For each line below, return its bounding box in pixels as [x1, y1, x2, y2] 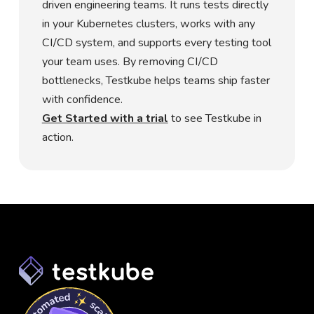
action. [41, 129, 74, 145]
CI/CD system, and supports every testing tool [41, 34, 271, 50]
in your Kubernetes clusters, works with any [41, 15, 255, 32]
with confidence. [41, 91, 123, 107]
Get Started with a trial [41, 110, 168, 126]
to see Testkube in [170, 110, 261, 126]
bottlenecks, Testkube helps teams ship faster [41, 72, 270, 88]
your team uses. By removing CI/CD [41, 53, 218, 69]
